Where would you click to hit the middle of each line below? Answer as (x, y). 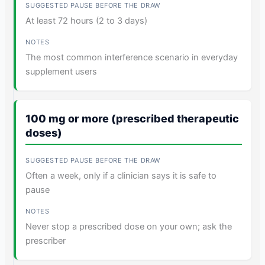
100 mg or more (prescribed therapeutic (132, 118)
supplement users (62, 71)
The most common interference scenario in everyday (132, 57)
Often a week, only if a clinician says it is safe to (121, 175)
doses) (44, 132)
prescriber (46, 240)
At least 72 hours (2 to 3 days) (87, 20)
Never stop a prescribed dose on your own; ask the (129, 226)
